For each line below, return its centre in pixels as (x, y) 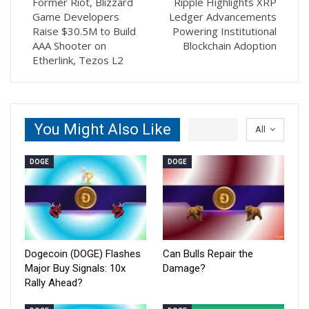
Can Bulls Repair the (208, 254)
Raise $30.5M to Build (84, 31)
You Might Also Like (102, 130)
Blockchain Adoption (230, 46)
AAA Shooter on (69, 46)
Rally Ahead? (54, 283)
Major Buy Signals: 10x (75, 269)
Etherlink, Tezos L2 (78, 60)
